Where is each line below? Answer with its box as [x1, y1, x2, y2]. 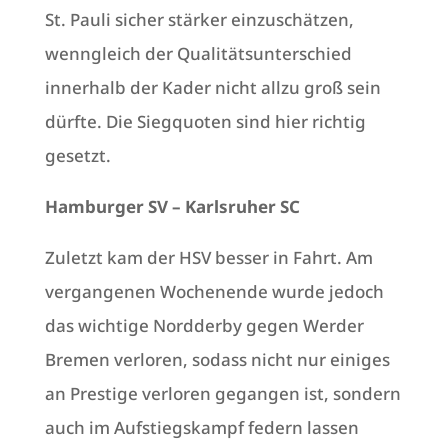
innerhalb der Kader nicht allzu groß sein [44, 76, 381, 100]
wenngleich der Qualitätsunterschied [44, 42, 352, 66]
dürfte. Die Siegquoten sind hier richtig [44, 110, 366, 134]
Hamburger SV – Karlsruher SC [44, 195, 300, 219]
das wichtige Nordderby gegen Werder [44, 314, 364, 338]
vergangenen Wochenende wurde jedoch [44, 280, 384, 304]
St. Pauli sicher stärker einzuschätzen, [44, 8, 354, 32]
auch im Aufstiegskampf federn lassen [44, 416, 359, 440]
